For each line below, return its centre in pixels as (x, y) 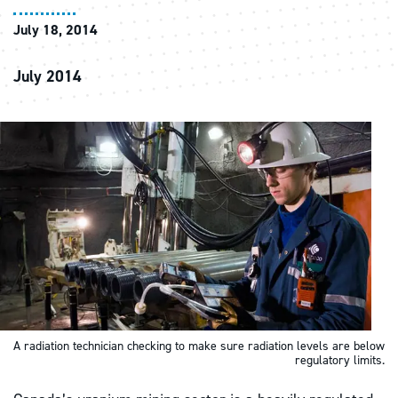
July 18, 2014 (56, 30)
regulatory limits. (340, 361)
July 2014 (48, 76)
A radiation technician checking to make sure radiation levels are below (199, 346)
